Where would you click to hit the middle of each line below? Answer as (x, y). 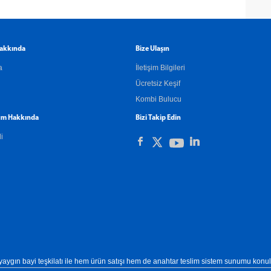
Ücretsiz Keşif (158, 84)
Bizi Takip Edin (158, 118)
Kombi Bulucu (158, 100)
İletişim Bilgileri (160, 68)
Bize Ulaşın (152, 49)
